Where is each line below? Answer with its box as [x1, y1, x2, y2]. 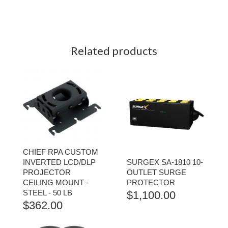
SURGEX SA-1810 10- [127, 158, 203, 167]
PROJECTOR [23, 168, 71, 177]
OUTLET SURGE [127, 168, 186, 177]
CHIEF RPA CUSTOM [23, 148, 98, 157]
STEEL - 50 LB [23, 188, 72, 197]
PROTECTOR [127, 178, 175, 187]
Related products [71, 44, 157, 58]
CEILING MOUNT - [23, 178, 89, 187]
